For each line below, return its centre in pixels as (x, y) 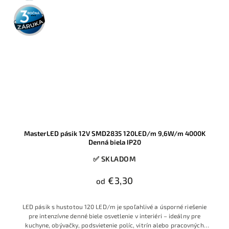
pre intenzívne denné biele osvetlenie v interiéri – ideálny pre (114, 216)
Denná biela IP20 (114, 142)
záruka (29, 19)
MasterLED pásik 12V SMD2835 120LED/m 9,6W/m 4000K (114, 134)
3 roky (29, 10)
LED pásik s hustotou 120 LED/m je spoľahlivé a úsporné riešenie (114, 207)
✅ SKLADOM (114, 159)
